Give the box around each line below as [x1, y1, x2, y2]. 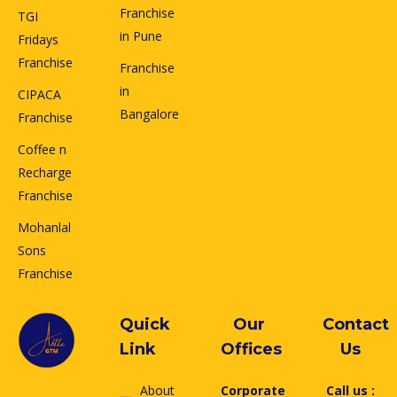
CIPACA [18, 85, 61, 103]
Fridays [18, 30, 58, 48]
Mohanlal [18, 218, 71, 236]
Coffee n [18, 140, 66, 158]
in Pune [119, 27, 162, 44]
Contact [322, 314, 389, 334]
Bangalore [119, 105, 179, 122]
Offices [221, 339, 282, 359]
